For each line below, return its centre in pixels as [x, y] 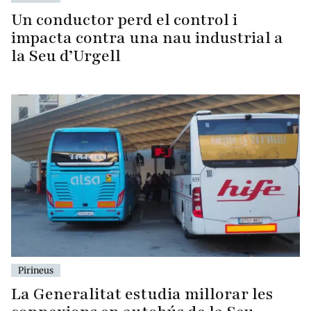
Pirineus [36, 270]
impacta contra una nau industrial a [147, 38]
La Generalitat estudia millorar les [142, 294]
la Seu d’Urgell [66, 56]
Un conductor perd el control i [124, 20]
